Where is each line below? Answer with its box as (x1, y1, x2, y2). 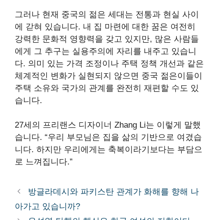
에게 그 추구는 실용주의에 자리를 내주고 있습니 (15, 46, 196, 56)
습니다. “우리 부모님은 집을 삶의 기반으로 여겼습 (15, 133, 202, 142)
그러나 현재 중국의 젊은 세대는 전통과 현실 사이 (15, 9, 199, 19)
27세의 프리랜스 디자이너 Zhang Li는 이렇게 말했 (15, 120, 201, 130)
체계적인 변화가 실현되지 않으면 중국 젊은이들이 (15, 71, 202, 81)
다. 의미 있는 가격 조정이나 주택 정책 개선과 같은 (15, 58, 204, 68)
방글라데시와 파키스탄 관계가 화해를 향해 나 (28, 187, 199, 197)
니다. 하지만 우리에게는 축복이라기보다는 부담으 (15, 145, 202, 155)
